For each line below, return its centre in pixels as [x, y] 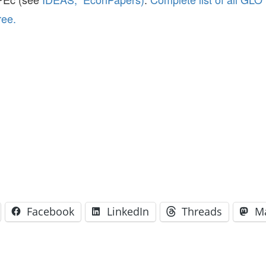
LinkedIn [128, 211]
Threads [202, 211]
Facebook [50, 211]
